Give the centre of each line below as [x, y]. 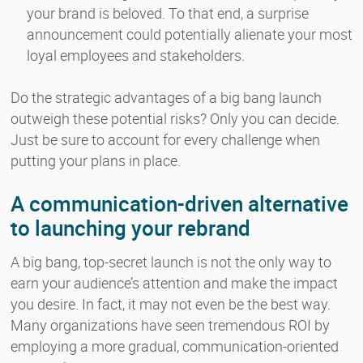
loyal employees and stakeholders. [136, 55]
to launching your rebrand [130, 228]
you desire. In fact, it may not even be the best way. [171, 303]
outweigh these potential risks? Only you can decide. [175, 118]
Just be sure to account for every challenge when [165, 139]
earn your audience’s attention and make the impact [174, 282]
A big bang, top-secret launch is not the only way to [171, 261]
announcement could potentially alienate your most [190, 34]
